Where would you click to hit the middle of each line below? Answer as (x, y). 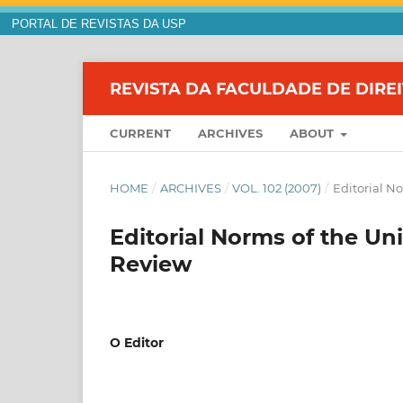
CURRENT (140, 134)
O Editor (137, 343)
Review (151, 264)
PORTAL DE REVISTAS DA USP (99, 24)
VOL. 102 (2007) (277, 188)
